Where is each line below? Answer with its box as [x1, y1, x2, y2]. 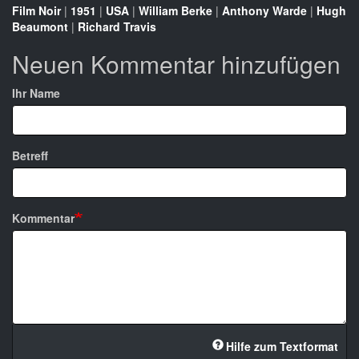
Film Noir [12, 2, 61, 19]
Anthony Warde [222, 2, 307, 19]
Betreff [12, 147, 48, 164]
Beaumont [12, 18, 68, 35]
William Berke [139, 2, 212, 19]
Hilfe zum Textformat [226, 338, 338, 355]
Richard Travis [78, 18, 156, 35]
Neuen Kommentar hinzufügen [12, 46, 341, 82]
